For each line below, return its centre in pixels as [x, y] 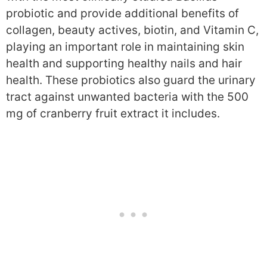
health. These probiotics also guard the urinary [131, 80]
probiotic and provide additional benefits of [122, 14]
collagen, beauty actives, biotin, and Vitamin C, [132, 30]
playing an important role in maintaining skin [125, 47]
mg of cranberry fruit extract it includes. [113, 114]
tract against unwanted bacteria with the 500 [127, 97]
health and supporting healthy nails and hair [124, 64]
